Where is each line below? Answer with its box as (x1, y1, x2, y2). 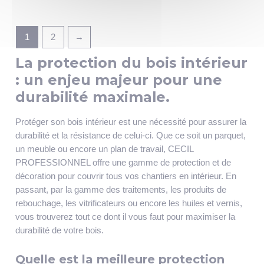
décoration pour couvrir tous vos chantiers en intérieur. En (15, 171, 236, 181)
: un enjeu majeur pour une (15, 71, 222, 89)
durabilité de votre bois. (15, 225, 104, 235)
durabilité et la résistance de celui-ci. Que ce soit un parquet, (15, 130, 246, 140)
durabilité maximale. (15, 88, 170, 106)
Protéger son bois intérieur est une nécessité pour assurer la (15, 117, 246, 127)
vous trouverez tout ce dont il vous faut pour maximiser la (15, 212, 235, 222)
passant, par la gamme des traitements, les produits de (15, 184, 226, 194)
